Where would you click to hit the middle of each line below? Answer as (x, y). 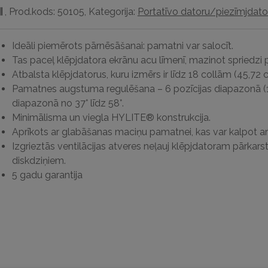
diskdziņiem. (39, 161)
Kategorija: (113, 12)
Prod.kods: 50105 (46, 12)
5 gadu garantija (47, 175)
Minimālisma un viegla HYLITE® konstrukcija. (111, 118)
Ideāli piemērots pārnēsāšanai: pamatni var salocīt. (122, 46)
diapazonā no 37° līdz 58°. (68, 103)
